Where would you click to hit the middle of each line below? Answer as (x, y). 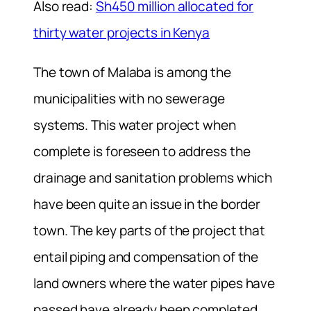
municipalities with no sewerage (129, 99)
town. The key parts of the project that (150, 231)
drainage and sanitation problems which (153, 178)
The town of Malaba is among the (132, 73)
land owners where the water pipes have (154, 284)
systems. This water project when (135, 125)
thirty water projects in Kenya (121, 33)
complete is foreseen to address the (142, 152)
